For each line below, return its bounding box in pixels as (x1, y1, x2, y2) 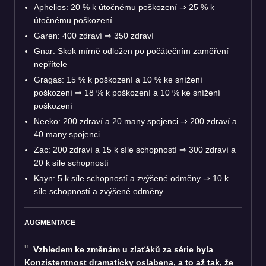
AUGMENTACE (24, 218, 75, 227)
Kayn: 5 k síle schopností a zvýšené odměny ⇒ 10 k (34, 173, 229, 183)
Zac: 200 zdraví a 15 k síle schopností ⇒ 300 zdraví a (34, 144, 236, 154)
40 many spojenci (34, 129, 100, 139)
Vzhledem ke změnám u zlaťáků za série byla (31, 244, 213, 254)
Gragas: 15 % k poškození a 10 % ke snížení (34, 74, 202, 84)
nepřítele (34, 59, 67, 69)
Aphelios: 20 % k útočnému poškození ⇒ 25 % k (34, 2, 214, 12)
